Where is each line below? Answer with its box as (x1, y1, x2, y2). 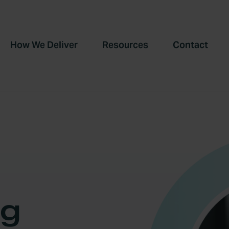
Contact (173, 39, 208, 51)
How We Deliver (10, 39, 78, 51)
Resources (102, 39, 148, 51)
